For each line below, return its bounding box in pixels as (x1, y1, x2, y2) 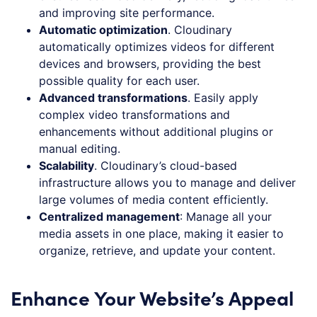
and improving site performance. (39, 6, 214, 21)
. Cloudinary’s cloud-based (94, 158, 237, 173)
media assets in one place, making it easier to (39, 226, 284, 241)
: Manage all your (180, 209, 272, 224)
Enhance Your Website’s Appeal (11, 284, 294, 311)
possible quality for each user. (39, 74, 200, 88)
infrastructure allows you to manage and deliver (39, 175, 296, 190)
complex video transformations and (39, 108, 230, 122)
